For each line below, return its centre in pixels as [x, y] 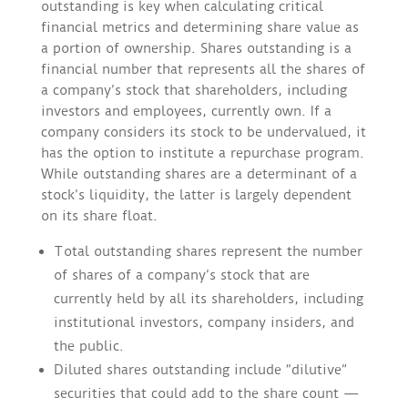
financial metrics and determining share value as [199, 28]
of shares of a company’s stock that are [181, 275]
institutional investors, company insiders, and [204, 323]
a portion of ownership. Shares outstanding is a [196, 49]
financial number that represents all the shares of [203, 70]
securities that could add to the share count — [206, 394]
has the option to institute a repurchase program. [202, 153]
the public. [88, 347]
